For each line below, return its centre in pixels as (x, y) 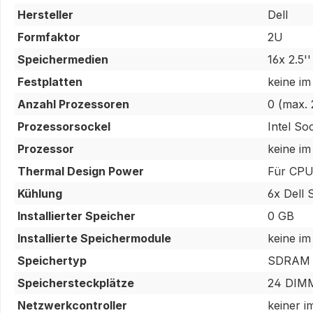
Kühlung (40, 193)
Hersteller (45, 14)
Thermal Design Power (81, 171)
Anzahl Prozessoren (73, 104)
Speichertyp (52, 260)
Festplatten (50, 81)
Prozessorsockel (64, 126)
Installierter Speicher (77, 216)
